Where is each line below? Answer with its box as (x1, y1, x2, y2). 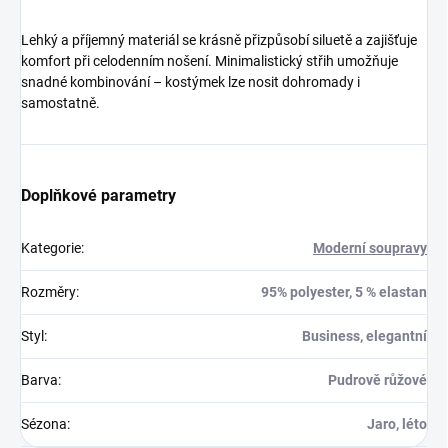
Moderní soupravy (313, 240, 427, 257)
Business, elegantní (302, 328, 427, 345)
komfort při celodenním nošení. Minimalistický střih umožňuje (21, 53, 398, 70)
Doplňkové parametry (21, 186, 176, 206)
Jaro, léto (367, 416, 427, 433)
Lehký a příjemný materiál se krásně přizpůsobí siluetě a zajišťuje (21, 32, 417, 49)
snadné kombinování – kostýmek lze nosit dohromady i (21, 74, 360, 91)
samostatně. (21, 95, 100, 112)
